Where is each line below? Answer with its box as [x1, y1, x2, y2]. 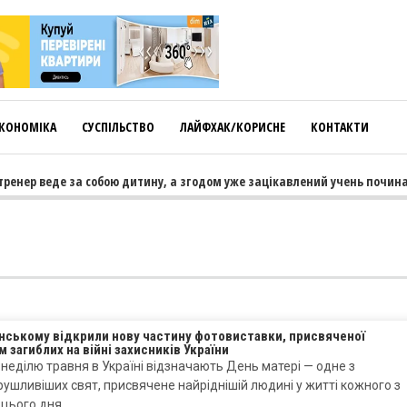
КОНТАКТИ [311, 118, 369, 135]
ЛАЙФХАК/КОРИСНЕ [180, 118, 285, 135]
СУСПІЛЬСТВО [82, 118, 154, 135]
